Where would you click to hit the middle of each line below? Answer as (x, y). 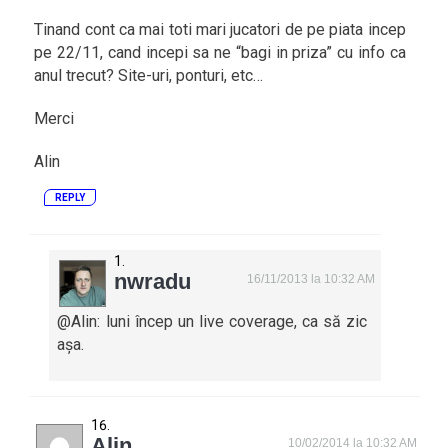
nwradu (153, 281)
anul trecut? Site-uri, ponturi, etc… (149, 75)
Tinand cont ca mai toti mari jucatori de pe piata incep (220, 29)
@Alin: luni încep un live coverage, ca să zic (212, 321)
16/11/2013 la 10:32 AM (311, 279)
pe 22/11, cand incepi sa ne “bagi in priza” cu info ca (220, 52)
